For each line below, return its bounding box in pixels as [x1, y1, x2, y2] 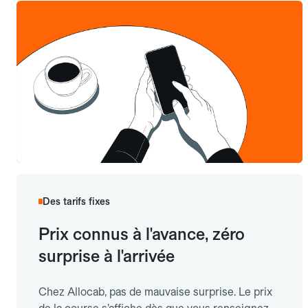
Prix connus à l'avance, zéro [38, 224, 245, 245]
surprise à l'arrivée [38, 246, 175, 267]
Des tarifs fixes [43, 196, 110, 208]
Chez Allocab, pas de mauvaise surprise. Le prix [38, 285, 272, 299]
